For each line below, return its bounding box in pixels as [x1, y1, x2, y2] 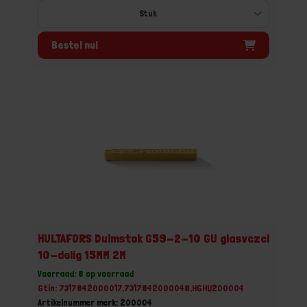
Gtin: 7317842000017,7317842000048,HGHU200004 [38, 282, 244, 293]
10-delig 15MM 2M [38, 247, 126, 262]
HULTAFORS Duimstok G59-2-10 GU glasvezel [38, 231, 269, 245]
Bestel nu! [51, 38, 98, 51]
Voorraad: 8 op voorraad [38, 268, 134, 279]
